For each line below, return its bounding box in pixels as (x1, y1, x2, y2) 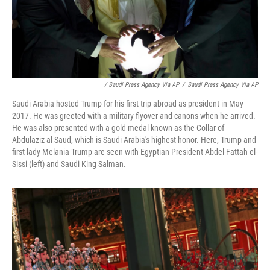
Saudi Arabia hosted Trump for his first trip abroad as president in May (12, 98, 243, 108)
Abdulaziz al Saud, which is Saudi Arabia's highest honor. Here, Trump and (12, 134, 256, 145)
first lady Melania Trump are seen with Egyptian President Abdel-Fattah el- (12, 146, 257, 157)
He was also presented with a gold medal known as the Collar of (12, 122, 224, 133)
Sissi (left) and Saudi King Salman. (12, 159, 126, 169)
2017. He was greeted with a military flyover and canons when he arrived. (12, 110, 256, 121)
